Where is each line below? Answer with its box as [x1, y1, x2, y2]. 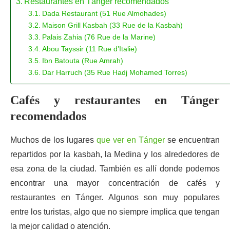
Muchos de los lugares [10, 136, 97, 144]
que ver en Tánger [97, 136, 165, 144]
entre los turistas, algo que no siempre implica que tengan [10, 207, 220, 216]
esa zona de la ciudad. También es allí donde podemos [10, 164, 220, 173]
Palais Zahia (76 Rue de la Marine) [42, 33, 156, 41]
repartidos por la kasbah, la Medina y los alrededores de [10, 150, 220, 159]
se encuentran [165, 136, 220, 144]
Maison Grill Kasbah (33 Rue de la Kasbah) [42, 21, 183, 29]
